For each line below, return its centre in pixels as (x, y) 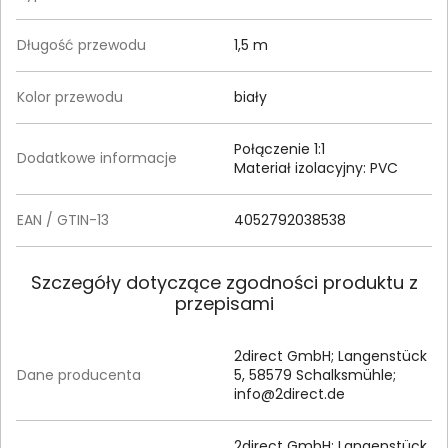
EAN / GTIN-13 (63, 219)
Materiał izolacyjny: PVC (316, 167)
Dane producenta (79, 374)
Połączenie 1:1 (279, 148)
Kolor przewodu (70, 96)
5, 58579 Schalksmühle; (315, 374)
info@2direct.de (289, 393)
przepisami (224, 303)
